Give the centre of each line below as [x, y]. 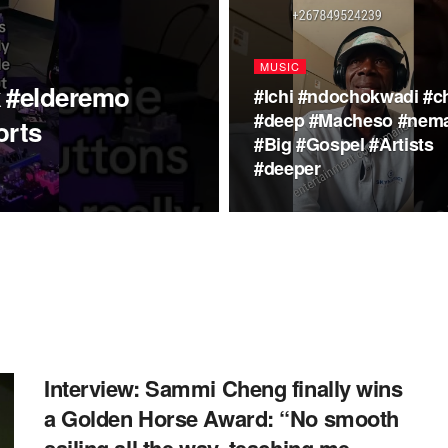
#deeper [287, 168]
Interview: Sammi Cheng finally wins [223, 388]
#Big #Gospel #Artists [344, 144]
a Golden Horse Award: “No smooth [221, 418]
